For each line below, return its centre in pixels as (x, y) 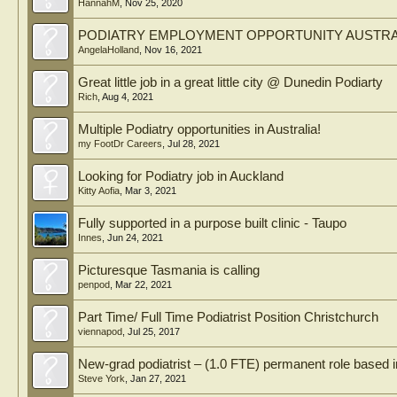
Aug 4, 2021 (128, 97)
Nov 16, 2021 (173, 50)
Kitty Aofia (99, 191)
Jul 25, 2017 (154, 331)
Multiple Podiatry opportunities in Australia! (199, 129)
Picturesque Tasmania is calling (169, 270)
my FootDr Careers (120, 144)
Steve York (101, 378)
